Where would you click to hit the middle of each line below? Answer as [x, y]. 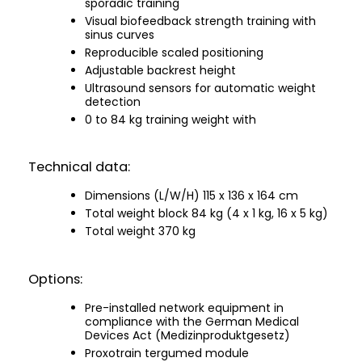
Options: [55, 279]
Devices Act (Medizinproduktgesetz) [187, 335]
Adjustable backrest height [160, 70]
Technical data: [79, 166]
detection [113, 101]
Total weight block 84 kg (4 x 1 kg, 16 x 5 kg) [206, 213]
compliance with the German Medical [192, 321]
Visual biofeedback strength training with [200, 21]
